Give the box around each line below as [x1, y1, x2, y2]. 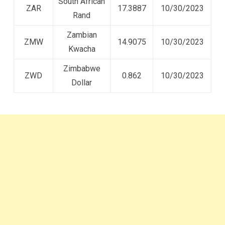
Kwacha [68, 44, 95, 54]
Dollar [71, 77, 92, 87]
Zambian [66, 30, 97, 40]
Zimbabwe [63, 63, 100, 73]
